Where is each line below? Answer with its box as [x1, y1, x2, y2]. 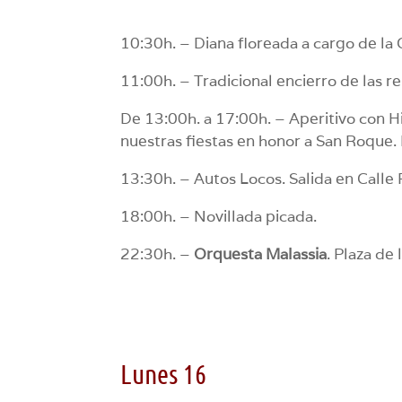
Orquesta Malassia [194, 243, 328, 264]
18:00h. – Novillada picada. [120, 205, 318, 226]
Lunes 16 [120, 356, 207, 389]
